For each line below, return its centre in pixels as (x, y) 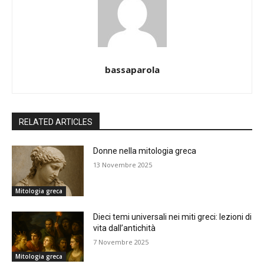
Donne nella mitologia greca (145, 151)
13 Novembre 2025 (123, 165)
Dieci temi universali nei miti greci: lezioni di (173, 217)
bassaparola (132, 70)
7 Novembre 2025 (121, 242)
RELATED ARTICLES (56, 122)
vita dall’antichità (125, 228)
